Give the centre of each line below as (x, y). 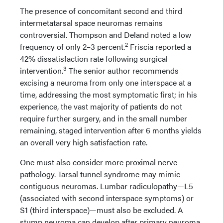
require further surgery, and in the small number (104, 118)
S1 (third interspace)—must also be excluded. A (102, 210)
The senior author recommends (123, 70)
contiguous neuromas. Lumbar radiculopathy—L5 (107, 186)
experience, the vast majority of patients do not (101, 106)
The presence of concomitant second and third (101, 10)
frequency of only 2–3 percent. (72, 46)
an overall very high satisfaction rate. (85, 142)
